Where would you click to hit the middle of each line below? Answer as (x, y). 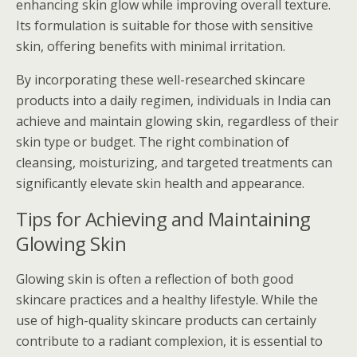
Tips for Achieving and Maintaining (163, 219)
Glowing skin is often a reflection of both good (155, 279)
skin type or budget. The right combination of (153, 142)
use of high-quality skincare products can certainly (166, 320)
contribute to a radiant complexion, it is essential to (169, 341)
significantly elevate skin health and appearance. (160, 183)
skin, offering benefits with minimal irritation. (151, 46)
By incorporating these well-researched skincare (161, 80)
